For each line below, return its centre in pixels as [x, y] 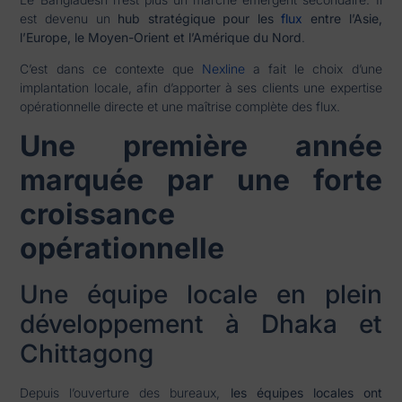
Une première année [201, 145]
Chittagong [87, 353]
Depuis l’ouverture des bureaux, [125, 392]
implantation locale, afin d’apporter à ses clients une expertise [201, 88]
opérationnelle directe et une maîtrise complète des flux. [180, 107]
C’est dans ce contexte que [111, 69]
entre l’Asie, [342, 18]
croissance [98, 214]
